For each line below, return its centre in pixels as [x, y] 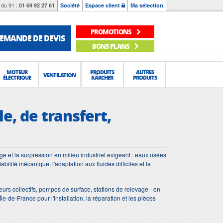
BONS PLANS [111, 46]
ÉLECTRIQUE [17, 77]
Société [70, 5]
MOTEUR [17, 72]
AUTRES [145, 72]
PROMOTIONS [111, 31]
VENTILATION [60, 75]
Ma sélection [147, 5]
